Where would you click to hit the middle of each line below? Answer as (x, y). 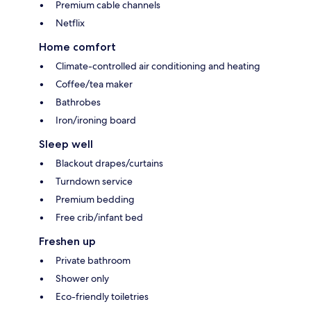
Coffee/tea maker (94, 84)
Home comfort (77, 47)
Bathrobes (78, 102)
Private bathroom (93, 260)
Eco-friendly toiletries (102, 296)
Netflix (70, 23)
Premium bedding (95, 199)
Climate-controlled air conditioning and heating (158, 66)
